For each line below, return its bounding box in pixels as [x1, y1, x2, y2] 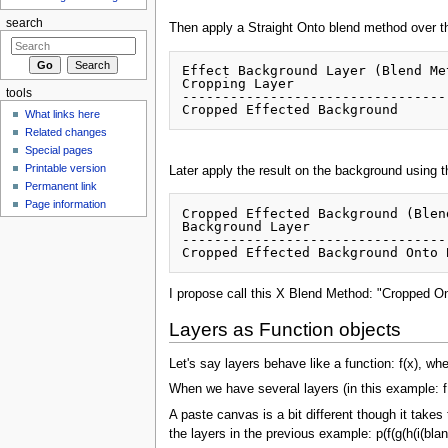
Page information [25, 197, 107, 210]
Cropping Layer [182, 76, 303, 92]
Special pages [25, 143, 94, 156]
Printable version [25, 161, 107, 174]
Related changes [25, 125, 108, 138]
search [5, 17, 43, 30]
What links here [25, 107, 101, 120]
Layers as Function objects [168, 319, 401, 341]
